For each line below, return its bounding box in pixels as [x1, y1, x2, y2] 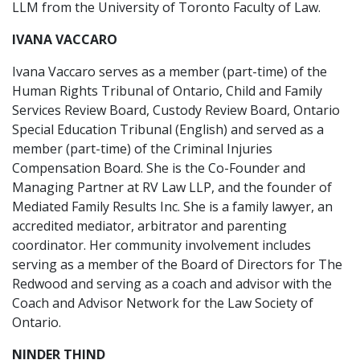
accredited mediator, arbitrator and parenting [12, 217, 287, 235]
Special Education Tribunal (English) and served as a [12, 121, 324, 138]
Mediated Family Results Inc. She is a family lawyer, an [12, 198, 333, 215]
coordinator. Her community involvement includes [12, 236, 311, 254]
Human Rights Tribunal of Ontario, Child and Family [12, 82, 322, 100]
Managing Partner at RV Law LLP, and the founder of [12, 178, 332, 196]
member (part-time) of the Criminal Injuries [12, 140, 272, 157]
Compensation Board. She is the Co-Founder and [12, 159, 305, 177]
